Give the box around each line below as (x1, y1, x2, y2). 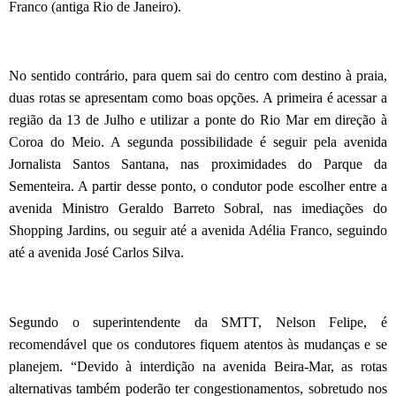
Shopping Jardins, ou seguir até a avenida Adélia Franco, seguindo (9, 223, 387, 239)
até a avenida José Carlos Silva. (9, 245, 184, 261)
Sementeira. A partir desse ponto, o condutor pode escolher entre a (9, 179, 387, 194)
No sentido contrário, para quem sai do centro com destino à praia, (9, 68, 387, 84)
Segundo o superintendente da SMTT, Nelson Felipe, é (9, 315, 387, 331)
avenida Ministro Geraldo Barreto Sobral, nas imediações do (9, 201, 387, 217)
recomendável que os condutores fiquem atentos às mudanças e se (9, 337, 387, 353)
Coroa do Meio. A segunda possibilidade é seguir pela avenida (9, 134, 387, 150)
